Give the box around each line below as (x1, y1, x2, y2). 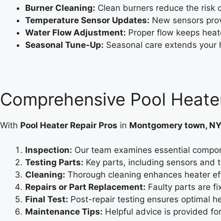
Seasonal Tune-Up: (25, 40, 104, 50)
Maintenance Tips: (25, 207, 103, 217)
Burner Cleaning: (25, 3, 95, 13)
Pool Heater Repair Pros (20, 120, 117, 130)
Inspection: (25, 145, 72, 155)
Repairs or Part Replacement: (25, 182, 146, 192)
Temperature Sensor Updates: (25, 15, 149, 25)
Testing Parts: (25, 157, 83, 167)
